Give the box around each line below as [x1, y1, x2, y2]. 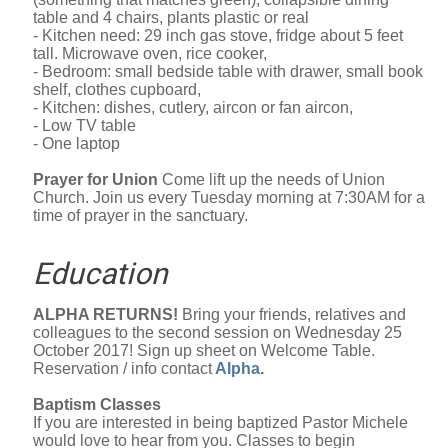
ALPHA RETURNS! [33, 305, 182, 323]
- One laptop [33, 135, 120, 153]
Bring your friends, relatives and [182, 305, 406, 323]
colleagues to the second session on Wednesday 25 [33, 323, 402, 341]
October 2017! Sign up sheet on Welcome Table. [33, 341, 375, 359]
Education [33, 253, 168, 298]
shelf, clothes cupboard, [33, 81, 201, 99]
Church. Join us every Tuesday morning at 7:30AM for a [33, 189, 425, 207]
